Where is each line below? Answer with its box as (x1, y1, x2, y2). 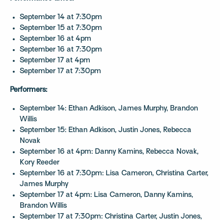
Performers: (10, 86, 47, 94)
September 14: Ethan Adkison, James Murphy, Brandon (20, 105, 198, 112)
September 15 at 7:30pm (20, 25, 102, 32)
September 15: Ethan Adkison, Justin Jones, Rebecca (20, 127, 192, 134)
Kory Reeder (20, 159, 59, 166)
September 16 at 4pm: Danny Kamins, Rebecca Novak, (20, 148, 198, 156)
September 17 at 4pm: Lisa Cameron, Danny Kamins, (20, 192, 193, 199)
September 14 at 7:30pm (20, 14, 102, 21)
